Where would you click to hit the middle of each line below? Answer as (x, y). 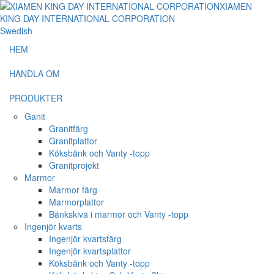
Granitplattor (73, 141)
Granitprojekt (74, 165)
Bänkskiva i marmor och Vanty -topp (119, 214)
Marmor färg (73, 190)
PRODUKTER (36, 98)
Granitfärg (68, 128)
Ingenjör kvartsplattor (90, 251)
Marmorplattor (76, 202)
